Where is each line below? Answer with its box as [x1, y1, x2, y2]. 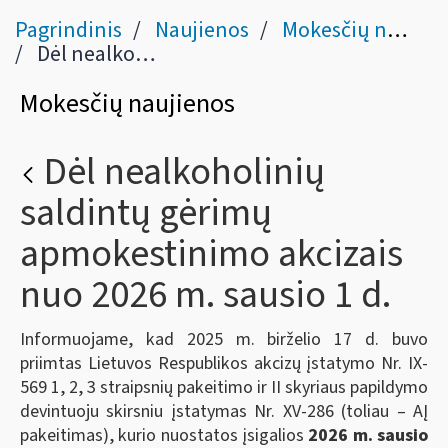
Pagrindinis [15, 14, 122, 46]
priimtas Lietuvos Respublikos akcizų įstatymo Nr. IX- [20, 350, 428, 376]
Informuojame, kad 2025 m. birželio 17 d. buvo [20, 326, 428, 352]
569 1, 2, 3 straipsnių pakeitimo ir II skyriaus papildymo [20, 374, 428, 400]
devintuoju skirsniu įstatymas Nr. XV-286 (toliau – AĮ [20, 398, 428, 424]
